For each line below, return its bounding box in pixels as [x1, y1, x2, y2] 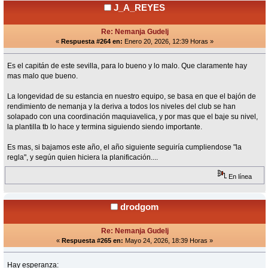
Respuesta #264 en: [61, 38, 123, 45]
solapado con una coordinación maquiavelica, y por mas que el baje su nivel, [7, 112, 258, 121]
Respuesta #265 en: [62, 236, 123, 244]
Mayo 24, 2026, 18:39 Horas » [123, 236, 213, 244]
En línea [227, 172, 252, 180]
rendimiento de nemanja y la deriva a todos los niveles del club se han [7, 102, 236, 111]
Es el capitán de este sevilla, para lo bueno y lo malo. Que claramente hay [7, 62, 248, 71]
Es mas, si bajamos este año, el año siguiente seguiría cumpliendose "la [7, 143, 242, 152]
